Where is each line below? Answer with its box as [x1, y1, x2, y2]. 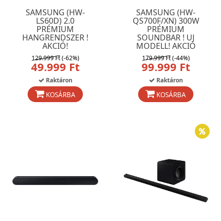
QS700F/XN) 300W [132, 15, 199, 26]
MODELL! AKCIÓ [136, 40, 196, 51]
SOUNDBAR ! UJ [137, 32, 194, 43]
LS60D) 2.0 [36, 15, 74, 26]
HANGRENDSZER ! [22, 32, 88, 43]
